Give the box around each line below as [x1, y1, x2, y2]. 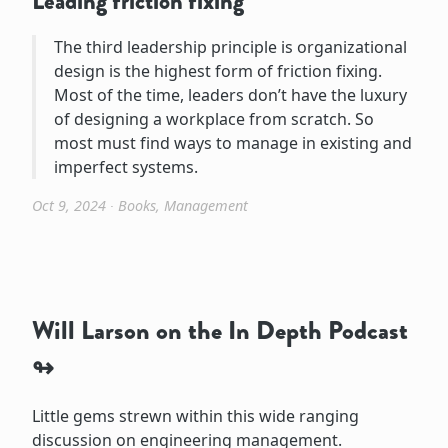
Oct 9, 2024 [32, 195, 106, 215]
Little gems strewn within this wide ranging [32, 404, 359, 427]
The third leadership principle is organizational [53, 35, 407, 58]
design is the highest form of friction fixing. [53, 59, 382, 82]
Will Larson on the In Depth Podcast [32, 311, 408, 349]
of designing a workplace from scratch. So [53, 107, 374, 130]
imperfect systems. [53, 155, 198, 178]
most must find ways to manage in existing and [53, 131, 412, 154]
